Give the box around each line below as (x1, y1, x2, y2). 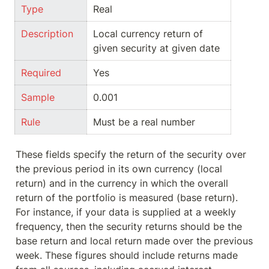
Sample (21, 91, 55, 103)
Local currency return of (93, 28, 203, 40)
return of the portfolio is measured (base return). (16, 192, 238, 204)
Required (21, 67, 61, 79)
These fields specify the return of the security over (16, 148, 246, 160)
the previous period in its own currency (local (16, 163, 222, 175)
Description (21, 28, 73, 40)
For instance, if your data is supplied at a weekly (16, 206, 236, 218)
